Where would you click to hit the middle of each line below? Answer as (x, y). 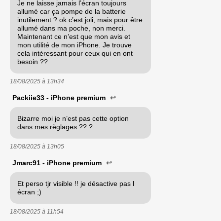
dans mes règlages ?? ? (55, 127)
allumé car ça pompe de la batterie (72, 11)
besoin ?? (33, 61)
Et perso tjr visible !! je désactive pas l (76, 183)
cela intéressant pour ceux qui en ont (75, 53)
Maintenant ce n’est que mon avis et (74, 36)
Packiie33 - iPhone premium (60, 97)
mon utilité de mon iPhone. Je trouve (74, 45)
